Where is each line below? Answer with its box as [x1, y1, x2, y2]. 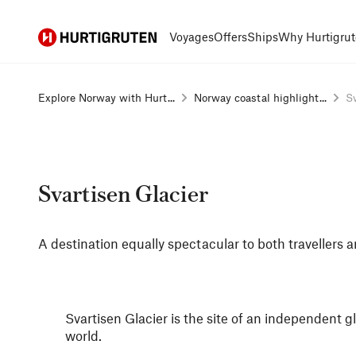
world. [65, 327, 102, 343]
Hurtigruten [38, 29, 96, 43]
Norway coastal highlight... [194, 91, 327, 104]
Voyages [169, 29, 214, 44]
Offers [214, 29, 247, 44]
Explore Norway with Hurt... [38, 91, 175, 104]
